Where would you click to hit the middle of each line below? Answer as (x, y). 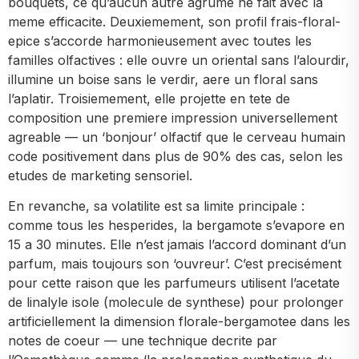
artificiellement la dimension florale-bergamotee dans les (179, 322)
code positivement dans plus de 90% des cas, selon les (175, 156)
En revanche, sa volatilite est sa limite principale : (156, 206)
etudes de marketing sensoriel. (100, 175)
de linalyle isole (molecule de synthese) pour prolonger (176, 303)
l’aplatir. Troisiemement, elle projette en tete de (149, 98)
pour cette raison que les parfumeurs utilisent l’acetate (174, 283)
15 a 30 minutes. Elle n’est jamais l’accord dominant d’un (177, 245)
